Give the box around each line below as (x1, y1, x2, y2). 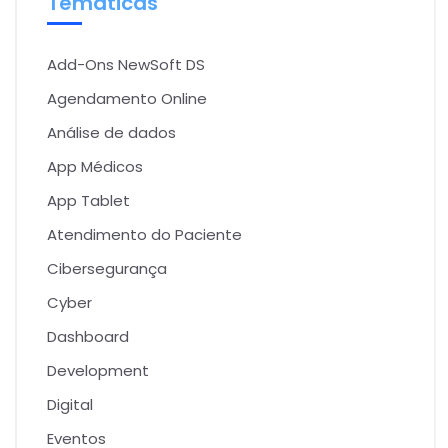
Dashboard (47, 325, 129, 347)
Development (47, 359, 149, 381)
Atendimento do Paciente (47, 223, 242, 245)
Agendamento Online (47, 87, 207, 109)
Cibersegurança (47, 257, 167, 279)
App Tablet (47, 189, 130, 211)
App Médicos (47, 155, 143, 177)
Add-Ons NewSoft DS (47, 53, 205, 75)
